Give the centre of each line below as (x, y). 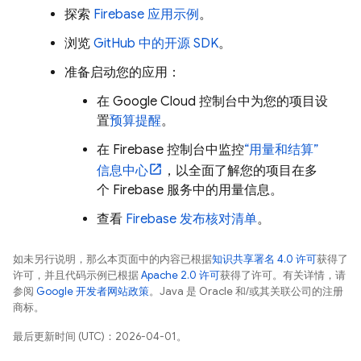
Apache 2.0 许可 (180, 275)
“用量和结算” (281, 150)
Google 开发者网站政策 (93, 291)
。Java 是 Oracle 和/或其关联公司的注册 (246, 291)
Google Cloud (154, 102)
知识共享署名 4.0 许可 (264, 259)
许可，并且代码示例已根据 (77, 275)
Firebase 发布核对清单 (191, 219)
